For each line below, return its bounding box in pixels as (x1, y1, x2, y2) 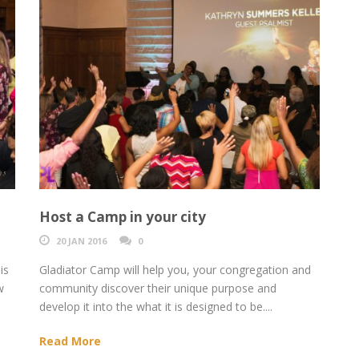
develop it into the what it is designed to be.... (38, 299, 272, 315)
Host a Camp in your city (38, 208, 206, 227)
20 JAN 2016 (55, 235, 107, 248)
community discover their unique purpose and (38, 280, 276, 296)
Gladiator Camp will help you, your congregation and (38, 262, 311, 278)
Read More (38, 333, 101, 349)
